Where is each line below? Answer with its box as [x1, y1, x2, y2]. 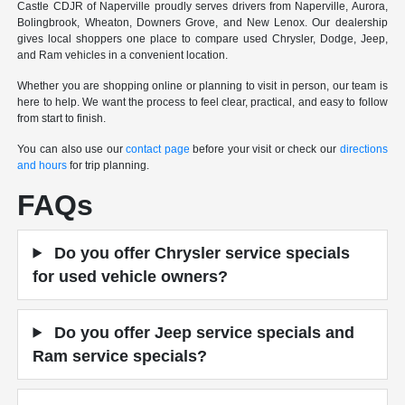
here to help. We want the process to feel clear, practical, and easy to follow [17, 95, 388, 108]
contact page [126, 142, 190, 155]
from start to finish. [17, 111, 107, 125]
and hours [17, 158, 68, 172]
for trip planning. [67, 158, 150, 172]
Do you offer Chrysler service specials [50, 243, 351, 262]
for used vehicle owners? [33, 267, 229, 286]
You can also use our [17, 142, 127, 155]
